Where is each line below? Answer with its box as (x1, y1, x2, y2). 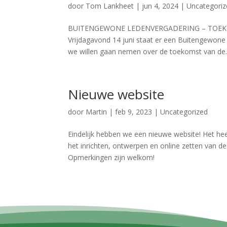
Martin (86, 107, 107, 117)
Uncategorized (160, 107, 208, 117)
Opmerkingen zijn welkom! (68, 153, 155, 162)
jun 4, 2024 (142, 1, 179, 11)
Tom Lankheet (86, 1, 134, 11)
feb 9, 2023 (115, 107, 153, 117)
